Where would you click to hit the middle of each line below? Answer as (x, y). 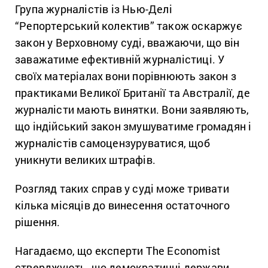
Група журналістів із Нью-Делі (94, 9)
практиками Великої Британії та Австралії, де (133, 93)
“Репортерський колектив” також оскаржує (129, 26)
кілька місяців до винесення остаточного (122, 205)
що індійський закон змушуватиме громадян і (133, 127)
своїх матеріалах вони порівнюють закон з (126, 76)
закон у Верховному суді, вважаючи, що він (127, 43)
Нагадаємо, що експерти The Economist (118, 251)
